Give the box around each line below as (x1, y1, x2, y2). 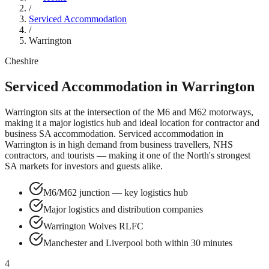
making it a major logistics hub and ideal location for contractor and (5, 117, 259, 128)
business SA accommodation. (5, 128, 116, 139)
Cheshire (5, 56, 38, 66)
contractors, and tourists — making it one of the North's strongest (5, 150, 250, 160)
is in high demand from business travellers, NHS (47, 139, 233, 150)
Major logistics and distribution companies (43, 204, 203, 214)
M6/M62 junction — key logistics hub (43, 187, 188, 198)
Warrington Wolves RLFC (43, 220, 144, 231)
